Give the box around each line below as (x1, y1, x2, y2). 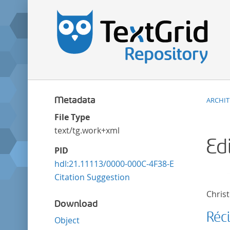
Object (54, 215, 80, 226)
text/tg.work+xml (54, 124, 120, 136)
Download (54, 198, 98, 209)
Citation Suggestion (54, 171, 130, 183)
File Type (54, 111, 90, 123)
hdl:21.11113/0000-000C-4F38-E (54, 158, 174, 169)
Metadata (54, 94, 95, 106)
